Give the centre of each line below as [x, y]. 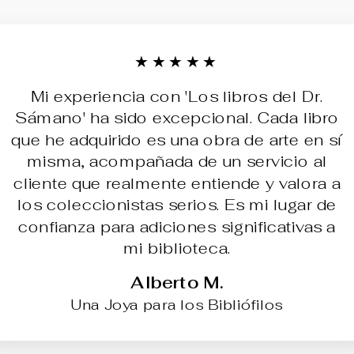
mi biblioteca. [177, 248]
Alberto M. [177, 283]
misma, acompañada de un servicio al [177, 161]
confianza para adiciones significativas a [177, 227]
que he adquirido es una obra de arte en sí [177, 140]
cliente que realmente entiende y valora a [177, 183]
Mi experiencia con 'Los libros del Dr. [177, 96]
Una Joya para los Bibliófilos [177, 305]
